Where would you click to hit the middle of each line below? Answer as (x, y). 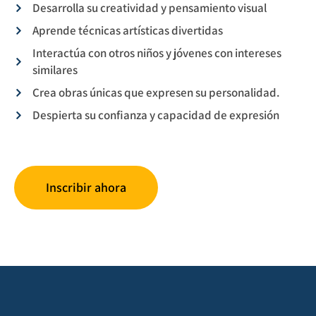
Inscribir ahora (86, 188)
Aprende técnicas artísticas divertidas (128, 31)
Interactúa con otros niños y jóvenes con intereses (157, 53)
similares (55, 70)
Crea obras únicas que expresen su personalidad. (156, 93)
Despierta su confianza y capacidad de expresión (156, 115)
